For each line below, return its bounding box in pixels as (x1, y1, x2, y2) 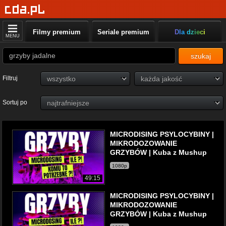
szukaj (191, 52, 211, 60)
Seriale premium (97, 28, 149, 36)
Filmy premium (33, 28, 81, 36)
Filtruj (3, 75, 18, 82)
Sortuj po (3, 99, 27, 106)
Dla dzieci (174, 28, 205, 36)
